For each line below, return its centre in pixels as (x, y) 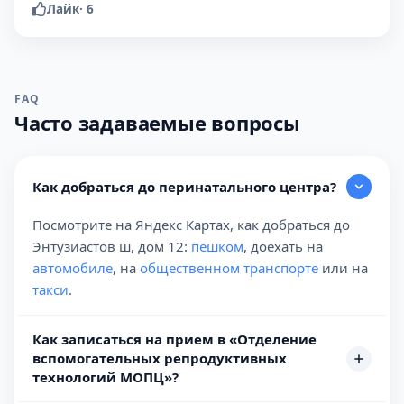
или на (343, 268)
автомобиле (73, 268)
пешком (217, 246)
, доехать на (283, 246)
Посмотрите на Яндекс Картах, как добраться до (191, 225)
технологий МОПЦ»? (106, 377)
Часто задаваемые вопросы (157, 123)
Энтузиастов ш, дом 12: (112, 246)
